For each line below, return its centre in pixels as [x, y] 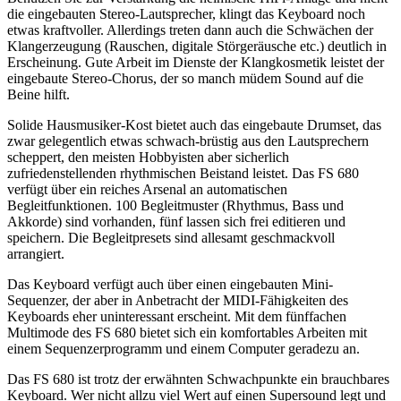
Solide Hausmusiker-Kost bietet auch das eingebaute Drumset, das [194, 124]
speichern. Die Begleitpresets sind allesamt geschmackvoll [171, 237]
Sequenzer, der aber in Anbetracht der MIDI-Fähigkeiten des [178, 300]
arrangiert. [36, 253]
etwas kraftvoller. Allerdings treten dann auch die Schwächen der [190, 30]
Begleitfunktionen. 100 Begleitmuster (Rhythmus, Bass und [175, 205]
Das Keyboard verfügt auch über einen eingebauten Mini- [170, 284]
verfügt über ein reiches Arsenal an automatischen [147, 189]
